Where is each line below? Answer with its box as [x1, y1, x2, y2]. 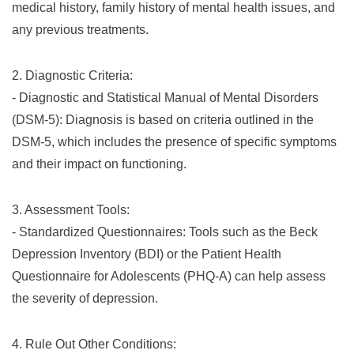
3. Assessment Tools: [12, 203, 130, 217]
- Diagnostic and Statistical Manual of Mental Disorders [12, 91, 318, 104]
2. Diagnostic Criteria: [12, 69, 133, 82]
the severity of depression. [12, 292, 158, 305]
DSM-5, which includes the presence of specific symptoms [12, 135, 337, 149]
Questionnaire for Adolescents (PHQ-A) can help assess [12, 269, 326, 283]
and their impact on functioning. [12, 157, 186, 171]
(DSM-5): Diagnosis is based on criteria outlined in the [12, 113, 314, 126]
